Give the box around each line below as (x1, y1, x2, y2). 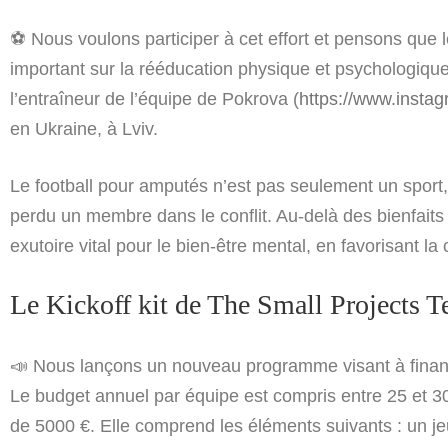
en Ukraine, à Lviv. (10, 119, 158, 140)
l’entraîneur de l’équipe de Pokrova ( (10, 89, 299, 110)
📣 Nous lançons (10, 356, 147, 377)
